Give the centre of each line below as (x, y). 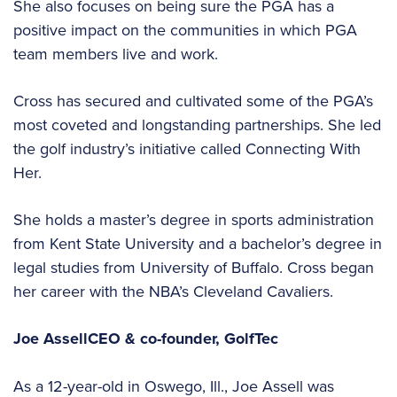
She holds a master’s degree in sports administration (194, 220)
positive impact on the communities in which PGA (185, 30)
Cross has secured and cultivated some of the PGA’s (193, 101)
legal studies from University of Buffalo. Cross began (194, 268)
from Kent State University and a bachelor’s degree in (198, 244)
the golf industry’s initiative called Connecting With (187, 149)
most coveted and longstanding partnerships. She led (197, 125)
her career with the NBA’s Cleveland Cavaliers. (175, 292)
